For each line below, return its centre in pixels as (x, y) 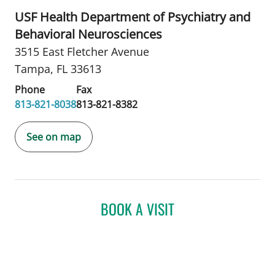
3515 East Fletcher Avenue (82, 51)
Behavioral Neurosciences (88, 34)
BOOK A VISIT (137, 208)
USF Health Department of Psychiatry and (133, 17)
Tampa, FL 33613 (58, 68)
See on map (54, 137)
